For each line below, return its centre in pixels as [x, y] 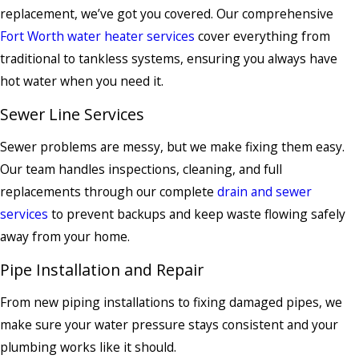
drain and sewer [264, 192]
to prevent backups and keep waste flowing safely [197, 214]
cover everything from [262, 36]
